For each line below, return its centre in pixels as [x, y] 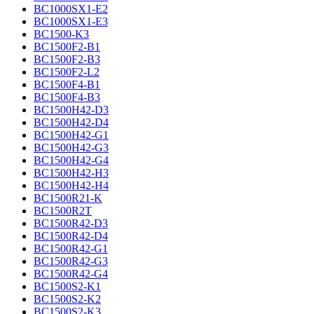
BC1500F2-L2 [67, 72]
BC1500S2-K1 [67, 286]
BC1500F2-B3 [67, 59]
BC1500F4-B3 [67, 97]
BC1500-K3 [61, 34]
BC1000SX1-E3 [71, 21]
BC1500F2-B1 [67, 47]
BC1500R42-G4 [71, 274]
